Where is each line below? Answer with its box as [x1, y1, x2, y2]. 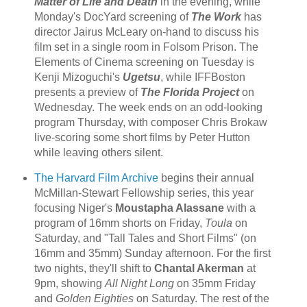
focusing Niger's [34, 202, 115, 214]
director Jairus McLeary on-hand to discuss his [34, 25, 259, 38]
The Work [191, 10, 241, 23]
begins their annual [158, 172, 254, 184]
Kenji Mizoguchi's [34, 71, 123, 83]
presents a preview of [34, 86, 140, 98]
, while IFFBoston [160, 71, 245, 83]
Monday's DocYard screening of [34, 10, 191, 23]
